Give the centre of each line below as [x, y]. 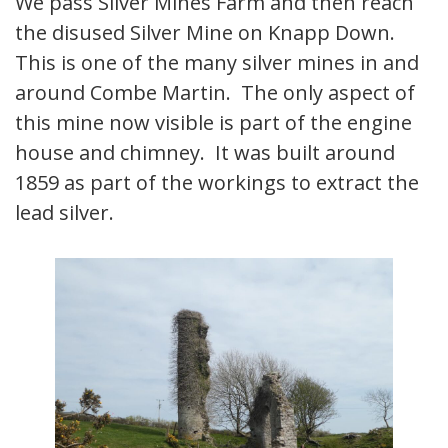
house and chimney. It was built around [205, 153]
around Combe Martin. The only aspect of [215, 93]
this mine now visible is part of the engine [213, 123]
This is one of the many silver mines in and [217, 63]
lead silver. [64, 213]
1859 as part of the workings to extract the [217, 183]
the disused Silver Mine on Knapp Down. [207, 33]
